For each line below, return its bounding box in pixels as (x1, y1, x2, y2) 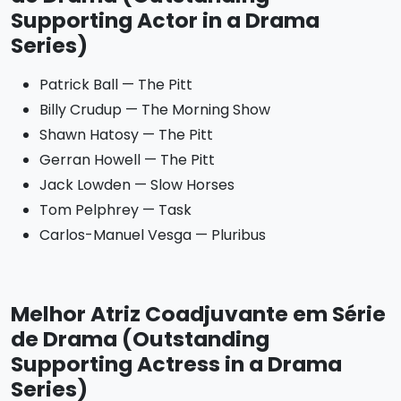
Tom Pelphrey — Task (39, 200, 192, 220)
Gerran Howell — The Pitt (39, 149, 215, 170)
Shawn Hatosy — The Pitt (39, 124, 213, 145)
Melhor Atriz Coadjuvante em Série (11, 299, 386, 328)
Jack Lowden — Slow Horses (39, 175, 235, 195)
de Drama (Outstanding (11, 324, 269, 354)
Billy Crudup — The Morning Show (39, 99, 270, 120)
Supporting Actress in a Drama (11, 349, 342, 379)
